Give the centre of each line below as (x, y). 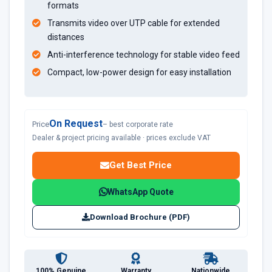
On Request (76, 123)
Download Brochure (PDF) (140, 217)
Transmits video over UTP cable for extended (134, 23)
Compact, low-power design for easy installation (139, 72)
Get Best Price (141, 165)
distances (66, 37)
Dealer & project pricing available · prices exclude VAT (121, 138)
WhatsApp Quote (140, 192)
